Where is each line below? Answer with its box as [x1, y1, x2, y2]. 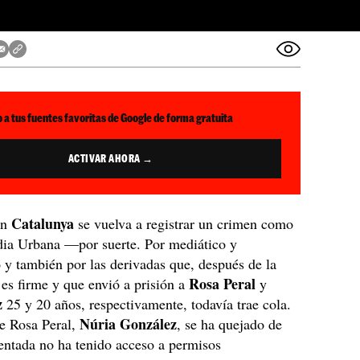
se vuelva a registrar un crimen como [74, 214, 294, 233]
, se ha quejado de [177, 314, 283, 333]
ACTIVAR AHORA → [67, 153, 153, 164]
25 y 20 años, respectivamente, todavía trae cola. [2, 294, 292, 313]
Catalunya [11, 213, 75, 234]
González [120, 313, 178, 334]
